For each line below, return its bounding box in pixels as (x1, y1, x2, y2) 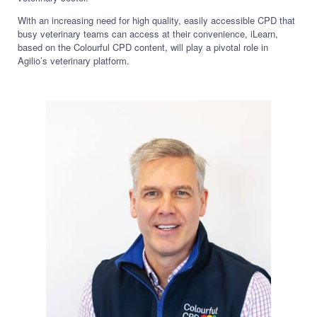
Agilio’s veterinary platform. (17, 54, 129, 68)
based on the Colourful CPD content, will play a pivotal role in (17, 40, 268, 54)
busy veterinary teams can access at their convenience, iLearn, (17, 27, 278, 41)
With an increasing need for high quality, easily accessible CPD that (17, 13, 295, 28)
